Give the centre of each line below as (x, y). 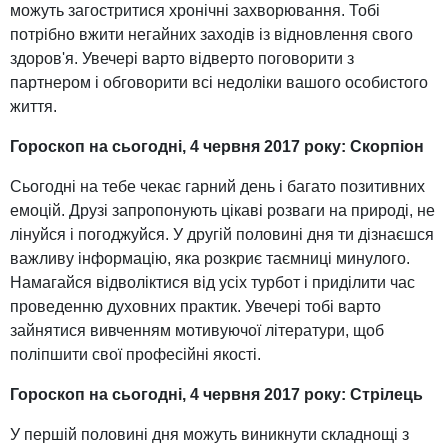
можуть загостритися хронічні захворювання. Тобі (195, 11)
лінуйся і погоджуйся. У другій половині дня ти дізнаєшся (222, 235)
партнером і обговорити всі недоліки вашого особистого (219, 83)
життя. (33, 107)
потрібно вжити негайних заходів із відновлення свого (211, 35)
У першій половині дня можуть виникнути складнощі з (209, 435)
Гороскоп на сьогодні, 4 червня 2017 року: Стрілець (216, 395)
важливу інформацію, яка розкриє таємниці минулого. (210, 259)
